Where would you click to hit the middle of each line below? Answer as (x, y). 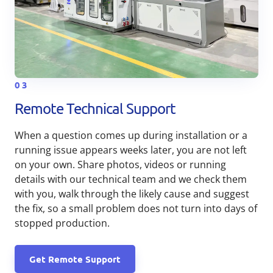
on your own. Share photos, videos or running (120, 165)
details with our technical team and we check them (131, 179)
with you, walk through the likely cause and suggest (132, 194)
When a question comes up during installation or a (131, 136)
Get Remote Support (75, 259)
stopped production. (62, 223)
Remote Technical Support (95, 108)
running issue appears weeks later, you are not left (131, 150)
